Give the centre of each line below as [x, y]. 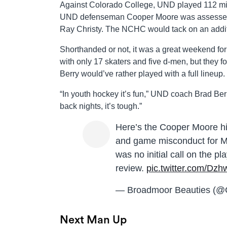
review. [131, 168]
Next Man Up [93, 220]
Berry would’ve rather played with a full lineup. [142, 73]
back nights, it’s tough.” [101, 106]
